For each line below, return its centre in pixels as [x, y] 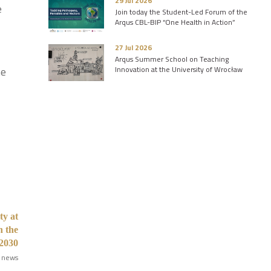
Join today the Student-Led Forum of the [181, 12]
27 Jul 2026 [133, 47]
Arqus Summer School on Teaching [172, 59]
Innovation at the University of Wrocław [179, 69]
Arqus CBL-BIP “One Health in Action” [175, 22]
